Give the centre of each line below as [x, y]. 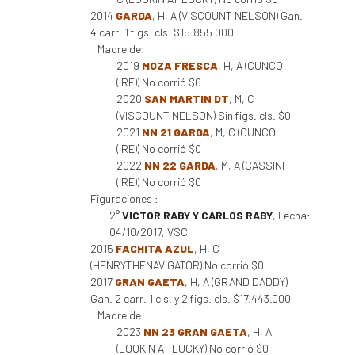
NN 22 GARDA [180, 165]
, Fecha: [292, 215]
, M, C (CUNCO [243, 132]
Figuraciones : [124, 198]
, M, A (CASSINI [250, 165]
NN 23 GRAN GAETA [195, 332]
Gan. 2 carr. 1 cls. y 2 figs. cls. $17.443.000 [191, 298]
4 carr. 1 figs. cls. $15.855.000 [162, 32]
